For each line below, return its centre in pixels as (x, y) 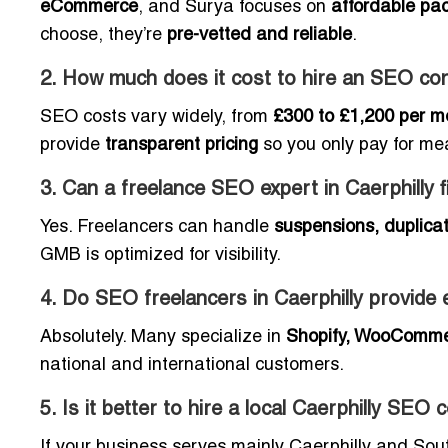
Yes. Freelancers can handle (157, 228)
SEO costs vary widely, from (156, 118)
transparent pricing (181, 146)
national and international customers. (192, 366)
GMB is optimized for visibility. (160, 256)
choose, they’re (103, 36)
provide (72, 146)
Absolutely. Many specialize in (163, 338)
